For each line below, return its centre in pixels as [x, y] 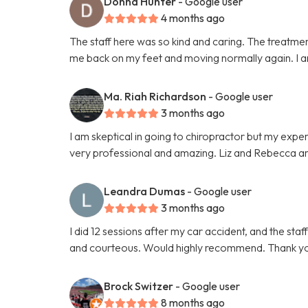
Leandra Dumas [145, 191]
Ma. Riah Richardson [155, 96]
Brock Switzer [139, 286]
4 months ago [193, 18]
